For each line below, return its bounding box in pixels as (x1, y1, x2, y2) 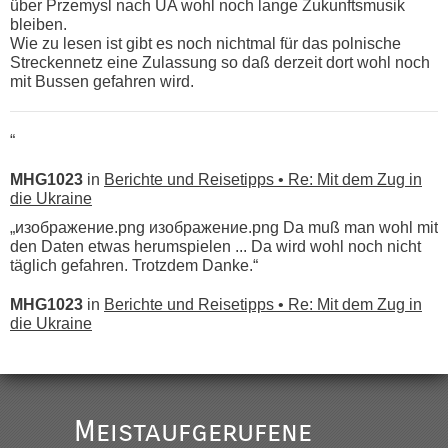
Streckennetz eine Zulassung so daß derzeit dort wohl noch (10, 54, 430, 72)
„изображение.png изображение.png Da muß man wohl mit (10, 219, 438, 237)
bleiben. (10, 16, 67, 34)
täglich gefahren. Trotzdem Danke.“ (10, 257, 258, 275)
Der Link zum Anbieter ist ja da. (60, 382, 280, 400)
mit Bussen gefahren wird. (10, 73, 194, 91)
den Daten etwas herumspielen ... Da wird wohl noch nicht (10, 238, 421, 256)
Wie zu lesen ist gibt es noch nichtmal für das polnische (10, 35, 401, 53)
